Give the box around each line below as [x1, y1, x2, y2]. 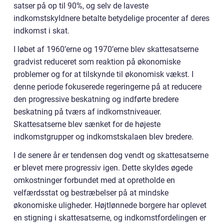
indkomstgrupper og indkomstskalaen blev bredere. [13, 132, 193, 142]
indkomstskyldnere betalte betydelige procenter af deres [13, 13, 209, 23]
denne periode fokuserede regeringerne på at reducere [13, 82, 201, 92]
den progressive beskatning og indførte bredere [13, 94, 178, 104]
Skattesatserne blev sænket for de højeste [13, 119, 160, 129]
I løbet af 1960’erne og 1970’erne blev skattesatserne [13, 44, 198, 54]
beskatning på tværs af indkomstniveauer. [13, 107, 161, 117]
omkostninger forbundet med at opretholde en [13, 175, 175, 185]
